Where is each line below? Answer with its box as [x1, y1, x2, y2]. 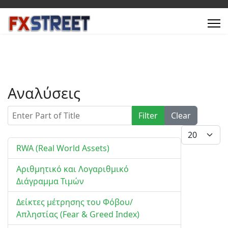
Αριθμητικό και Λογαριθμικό [16, 163, 129, 175]
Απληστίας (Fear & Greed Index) [16, 209, 139, 220]
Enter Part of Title [7, 106, 75, 117]
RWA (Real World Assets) [16, 142, 109, 154]
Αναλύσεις [8, 83, 80, 103]
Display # [181, 125, 216, 136]
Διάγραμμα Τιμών [16, 176, 84, 187]
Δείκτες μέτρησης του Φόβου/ [16, 196, 133, 208]
